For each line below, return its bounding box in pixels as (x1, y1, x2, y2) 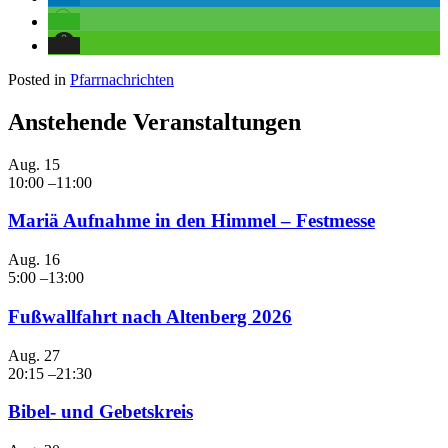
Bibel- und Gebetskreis (8, 401, 193, 423)
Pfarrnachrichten (70, 70, 174, 88)
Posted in (8, 70, 70, 88)
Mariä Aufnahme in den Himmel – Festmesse (8, 210, 375, 232)
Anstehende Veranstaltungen (8, 108, 301, 135)
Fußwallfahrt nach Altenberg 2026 (8, 305, 292, 327)
